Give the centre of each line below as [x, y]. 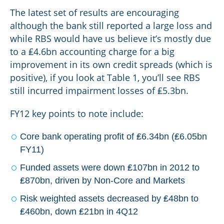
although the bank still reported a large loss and [111, 25]
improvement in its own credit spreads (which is [111, 64]
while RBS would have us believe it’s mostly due [110, 38]
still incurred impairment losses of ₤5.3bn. [99, 90]
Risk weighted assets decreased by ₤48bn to [109, 198]
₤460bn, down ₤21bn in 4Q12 [79, 211]
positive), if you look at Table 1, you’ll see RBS [105, 77]
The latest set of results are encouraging [94, 12]
